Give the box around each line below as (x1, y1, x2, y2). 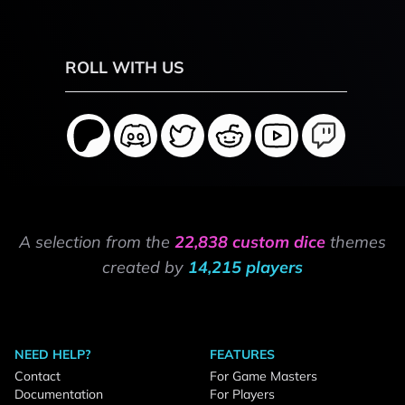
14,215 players (188, 257, 303, 278)
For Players (210, 386, 275, 402)
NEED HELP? (14, 346, 91, 363)
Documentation (14, 386, 103, 402)
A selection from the (19, 231, 174, 252)
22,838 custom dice (174, 231, 325, 252)
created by (102, 257, 188, 278)
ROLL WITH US (65, 57, 184, 78)
